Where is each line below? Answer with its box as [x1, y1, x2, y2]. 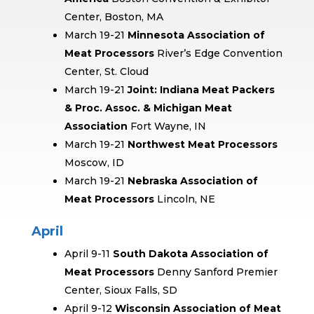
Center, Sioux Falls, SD [64, 284, 177, 296]
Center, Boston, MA [64, 11, 163, 23]
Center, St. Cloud [64, 65, 149, 78]
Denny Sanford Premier [153, 266, 278, 278]
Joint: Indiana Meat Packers [127, 83, 275, 96]
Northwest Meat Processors [127, 138, 278, 151]
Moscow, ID [64, 156, 124, 169]
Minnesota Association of [127, 29, 265, 41]
